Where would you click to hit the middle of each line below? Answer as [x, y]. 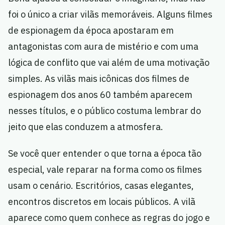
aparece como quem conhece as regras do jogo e [109, 218]
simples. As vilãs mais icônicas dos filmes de [99, 79]
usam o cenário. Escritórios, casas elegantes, [101, 186]
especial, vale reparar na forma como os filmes [105, 170]
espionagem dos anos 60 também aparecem [100, 95]
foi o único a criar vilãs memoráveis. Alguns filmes [110, 15]
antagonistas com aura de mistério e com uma [103, 47]
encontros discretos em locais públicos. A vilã [102, 202]
